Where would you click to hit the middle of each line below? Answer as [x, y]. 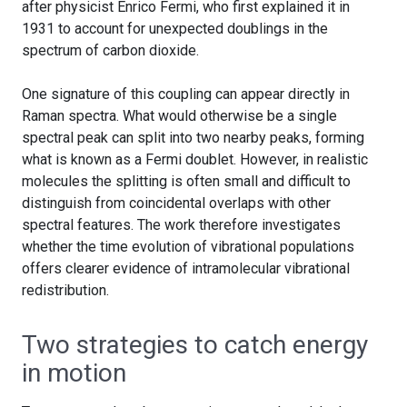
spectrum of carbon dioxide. [110, 50]
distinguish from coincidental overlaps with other [176, 203]
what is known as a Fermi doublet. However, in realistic [195, 159]
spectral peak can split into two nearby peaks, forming [193, 137]
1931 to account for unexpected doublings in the [175, 28]
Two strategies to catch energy [195, 344]
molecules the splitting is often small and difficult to [186, 181]
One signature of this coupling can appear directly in [186, 94]
